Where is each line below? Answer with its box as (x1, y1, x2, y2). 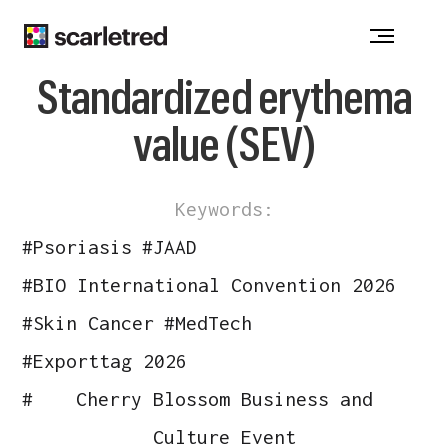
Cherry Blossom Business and (76, 387, 373, 410)
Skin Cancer (33, 311, 155, 334)
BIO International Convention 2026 (33, 273, 397, 296)
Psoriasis (33, 235, 133, 258)
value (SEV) (132, 113, 316, 170)
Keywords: (174, 197, 274, 220)
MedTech (175, 311, 253, 334)
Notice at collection (18, 10, 131, 26)
